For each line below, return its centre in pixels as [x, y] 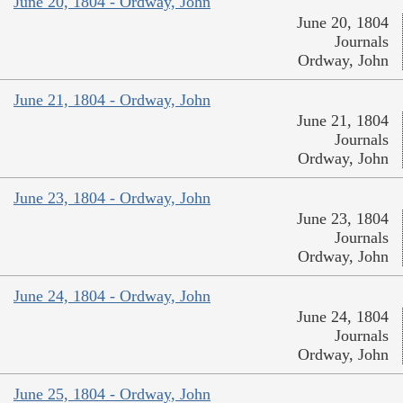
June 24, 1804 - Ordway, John [112, 296]
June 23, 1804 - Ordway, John [112, 197]
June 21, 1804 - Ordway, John [112, 99]
